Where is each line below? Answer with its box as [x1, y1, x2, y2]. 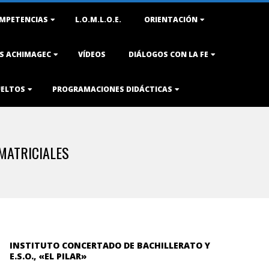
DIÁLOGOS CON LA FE [128, 49, 208, 59]
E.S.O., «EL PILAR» [10, 250, 87, 262]
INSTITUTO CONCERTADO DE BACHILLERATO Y [10, 240, 210, 251]
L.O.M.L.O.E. [75, 14, 121, 25]
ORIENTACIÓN [144, 14, 198, 25]
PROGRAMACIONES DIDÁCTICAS [52, 84, 172, 94]
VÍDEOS [78, 49, 106, 59]
